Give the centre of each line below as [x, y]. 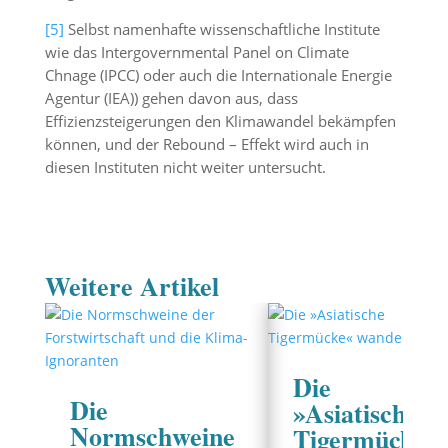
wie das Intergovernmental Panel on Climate [196, 52]
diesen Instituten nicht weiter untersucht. [185, 167]
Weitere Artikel [131, 286]
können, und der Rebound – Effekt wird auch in [206, 144]
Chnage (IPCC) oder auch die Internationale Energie [218, 75]
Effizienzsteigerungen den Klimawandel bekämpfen [220, 121]
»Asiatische [355, 413]
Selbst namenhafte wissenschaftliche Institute [223, 29]
